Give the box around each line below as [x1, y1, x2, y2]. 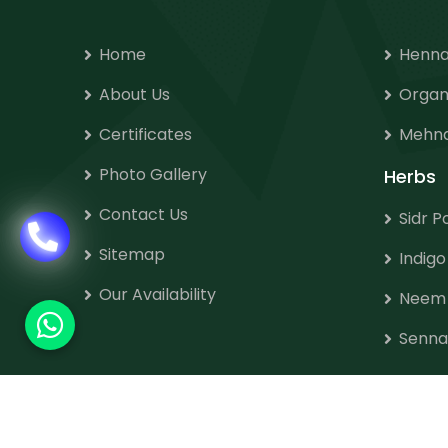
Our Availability [99, 283, 216, 306]
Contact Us [99, 203, 188, 226]
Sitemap [99, 243, 165, 266]
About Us [99, 83, 170, 106]
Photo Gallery [99, 163, 207, 186]
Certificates [99, 123, 192, 146]
